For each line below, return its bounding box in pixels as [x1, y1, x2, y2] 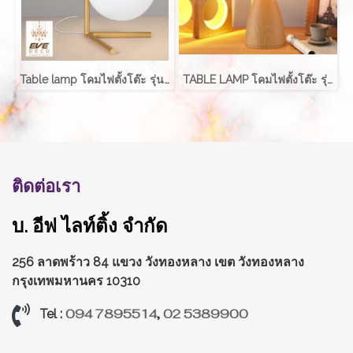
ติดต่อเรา [12, 175, 80, 196]
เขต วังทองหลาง [214, 254, 304, 269]
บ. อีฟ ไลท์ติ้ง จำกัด [12, 214, 168, 237]
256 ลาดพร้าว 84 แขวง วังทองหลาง [12, 254, 214, 269]
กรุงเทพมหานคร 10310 [12, 273, 140, 288]
